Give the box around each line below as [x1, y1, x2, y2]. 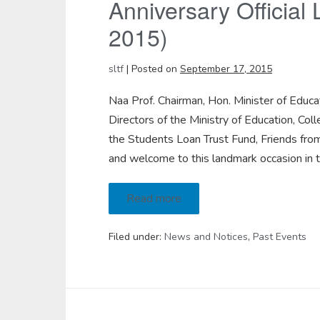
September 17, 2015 [180, 62, 272, 76]
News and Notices [164, 230, 248, 244]
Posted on [131, 62, 177, 76]
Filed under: [109, 230, 161, 244]
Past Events [253, 230, 306, 244]
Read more [126, 191, 181, 206]
